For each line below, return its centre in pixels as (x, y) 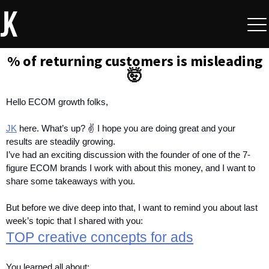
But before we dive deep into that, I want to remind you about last (132, 208)
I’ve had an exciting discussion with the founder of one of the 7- (128, 155)
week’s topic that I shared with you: (74, 221)
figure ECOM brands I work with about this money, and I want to (131, 168)
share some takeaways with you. (71, 181)
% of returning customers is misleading (134, 61)
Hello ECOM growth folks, (57, 102)
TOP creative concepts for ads (100, 237)
